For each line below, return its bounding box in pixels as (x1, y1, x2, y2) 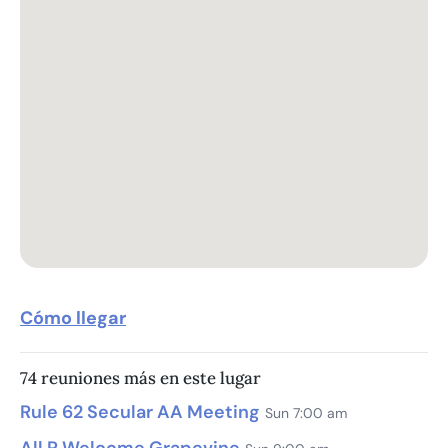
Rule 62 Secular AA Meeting (20, 399, 260, 424)
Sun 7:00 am (265, 403, 347, 422)
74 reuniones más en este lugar (20, 366, 261, 389)
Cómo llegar (20, 305, 126, 330)
